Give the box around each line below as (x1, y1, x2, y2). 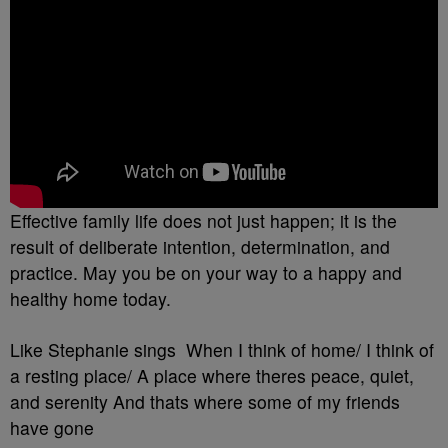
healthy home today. (10, 286, 171, 311)
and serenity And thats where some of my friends (10, 389, 400, 414)
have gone (10, 415, 94, 440)
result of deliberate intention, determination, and (10, 234, 390, 259)
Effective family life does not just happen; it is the (10, 208, 397, 233)
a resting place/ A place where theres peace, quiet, (10, 363, 414, 388)
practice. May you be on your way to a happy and (10, 260, 402, 285)
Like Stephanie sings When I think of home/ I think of (10, 337, 434, 362)
